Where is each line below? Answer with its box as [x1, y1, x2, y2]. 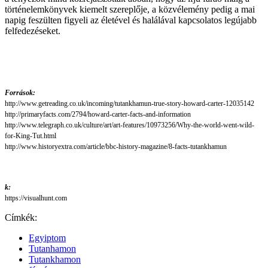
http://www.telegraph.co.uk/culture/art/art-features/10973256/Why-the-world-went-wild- [5, 121, 254, 130]
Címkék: [5, 212, 37, 223]
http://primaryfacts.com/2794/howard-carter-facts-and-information [5, 110, 191, 119]
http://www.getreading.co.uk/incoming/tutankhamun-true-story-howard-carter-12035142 [5, 99, 254, 108]
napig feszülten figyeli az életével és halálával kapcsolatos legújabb [5, 15, 257, 26]
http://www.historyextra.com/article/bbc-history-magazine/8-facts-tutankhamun [5, 142, 227, 151]
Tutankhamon [29, 254, 81, 265]
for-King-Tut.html [5, 132, 56, 141]
